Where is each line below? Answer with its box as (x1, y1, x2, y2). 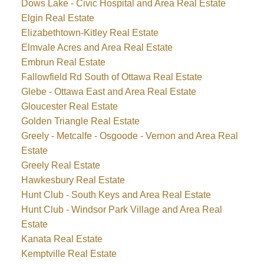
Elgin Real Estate (21, 13, 94, 24)
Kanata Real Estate (21, 234, 103, 245)
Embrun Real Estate (21, 57, 105, 68)
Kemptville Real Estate (21, 249, 117, 259)
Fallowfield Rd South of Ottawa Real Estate (21, 72, 202, 82)
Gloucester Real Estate (21, 101, 118, 112)
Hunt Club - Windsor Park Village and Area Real (21, 204, 222, 215)
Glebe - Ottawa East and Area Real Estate (21, 87, 196, 97)
